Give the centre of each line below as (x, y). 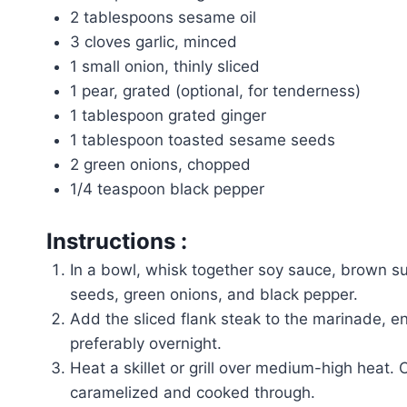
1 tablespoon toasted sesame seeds (202, 140)
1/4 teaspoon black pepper (167, 189)
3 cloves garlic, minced (153, 42)
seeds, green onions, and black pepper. (213, 294)
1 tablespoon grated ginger (168, 115)
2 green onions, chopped (160, 164)
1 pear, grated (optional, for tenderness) (215, 91)
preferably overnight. (145, 343)
